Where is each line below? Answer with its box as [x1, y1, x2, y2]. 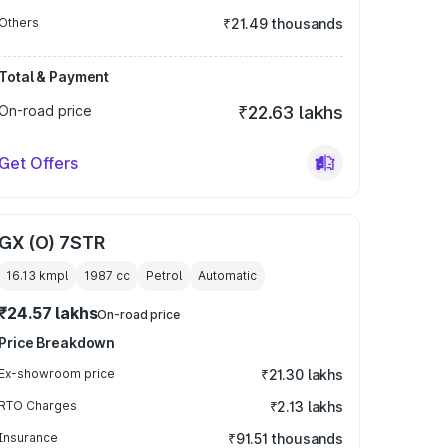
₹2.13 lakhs [269, 398, 343, 415]
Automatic [198, 268, 258, 283]
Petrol [146, 268, 183, 283]
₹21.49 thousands [223, 15, 343, 32]
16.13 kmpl [6, 268, 69, 283]
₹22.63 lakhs [238, 102, 343, 123]
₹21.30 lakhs [260, 366, 343, 383]
